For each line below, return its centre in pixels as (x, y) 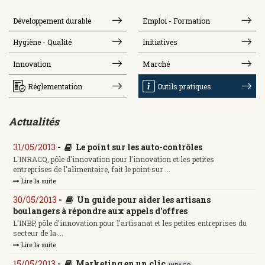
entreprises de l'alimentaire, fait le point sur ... (92, 169)
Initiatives (160, 42)
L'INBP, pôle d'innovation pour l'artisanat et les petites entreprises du (130, 223)
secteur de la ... (38, 233)
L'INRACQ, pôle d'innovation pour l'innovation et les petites (114, 159)
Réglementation (55, 86)
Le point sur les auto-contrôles (139, 147)
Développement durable (52, 20)
